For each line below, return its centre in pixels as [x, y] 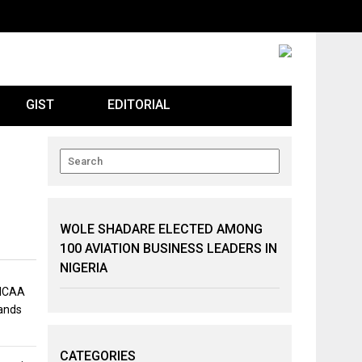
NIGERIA [84, 268]
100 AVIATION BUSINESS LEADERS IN [169, 248]
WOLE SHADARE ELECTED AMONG [162, 229]
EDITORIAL [139, 105]
